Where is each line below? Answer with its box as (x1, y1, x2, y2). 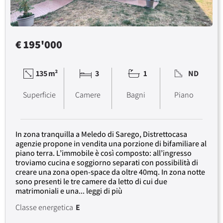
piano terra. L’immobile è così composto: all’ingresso (15, 148, 192, 159)
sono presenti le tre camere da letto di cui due (15, 176, 167, 187)
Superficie (23, 90, 56, 101)
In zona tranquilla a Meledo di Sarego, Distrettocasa (15, 129, 187, 140)
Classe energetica (15, 202, 73, 213)
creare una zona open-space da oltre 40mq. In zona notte (15, 167, 205, 178)
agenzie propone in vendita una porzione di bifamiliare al (15, 138, 207, 149)
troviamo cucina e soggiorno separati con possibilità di (15, 157, 198, 168)
